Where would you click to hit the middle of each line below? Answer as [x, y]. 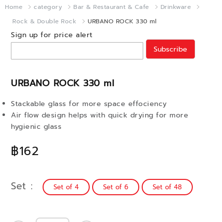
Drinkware [175, 7]
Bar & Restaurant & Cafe [111, 7]
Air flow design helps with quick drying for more [100, 115]
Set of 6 [116, 187]
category [48, 7]
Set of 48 [167, 187]
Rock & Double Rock [44, 21]
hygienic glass [36, 127]
